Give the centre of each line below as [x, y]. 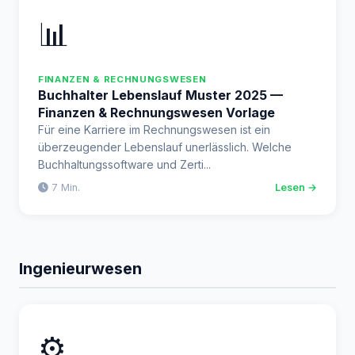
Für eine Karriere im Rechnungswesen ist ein [154, 130]
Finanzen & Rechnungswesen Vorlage [157, 113]
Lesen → [296, 187]
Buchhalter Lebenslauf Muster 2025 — [160, 95]
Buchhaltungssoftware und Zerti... [124, 164]
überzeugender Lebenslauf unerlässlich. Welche [165, 147]
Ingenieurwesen [80, 269]
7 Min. [64, 187]
